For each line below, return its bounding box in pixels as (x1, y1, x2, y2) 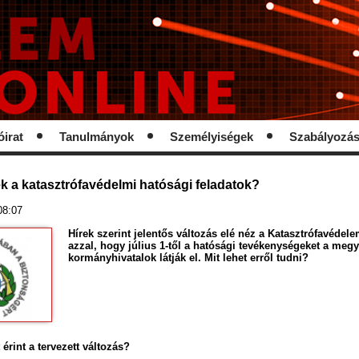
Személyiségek (170, 131, 253, 143)
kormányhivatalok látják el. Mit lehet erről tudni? (68, 251, 309, 264)
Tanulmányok (59, 131, 134, 143)
